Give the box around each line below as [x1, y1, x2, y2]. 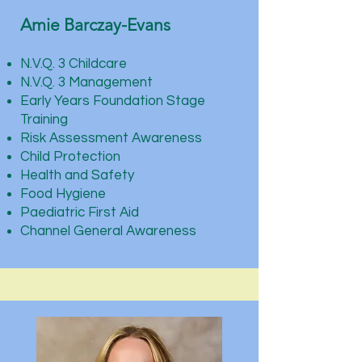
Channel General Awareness [20, 224, 196, 238]
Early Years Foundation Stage [20, 94, 205, 108]
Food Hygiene [20, 187, 106, 201]
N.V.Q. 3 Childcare [20, 57, 127, 71]
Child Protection [20, 149, 120, 164]
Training [20, 112, 68, 127]
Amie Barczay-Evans [20, 15, 170, 35]
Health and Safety [20, 168, 134, 183]
